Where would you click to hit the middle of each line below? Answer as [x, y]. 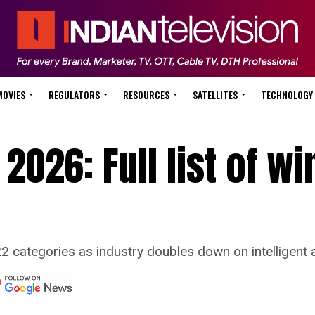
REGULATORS [74, 95]
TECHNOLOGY [287, 95]
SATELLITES [215, 95]
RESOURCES [146, 95]
